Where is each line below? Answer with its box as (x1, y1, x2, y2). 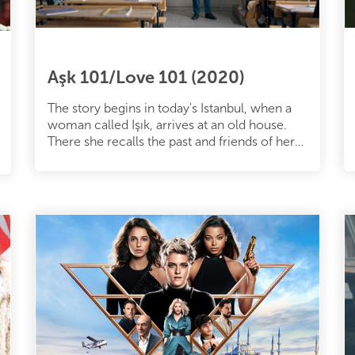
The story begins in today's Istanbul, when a (48, 100, 292, 116)
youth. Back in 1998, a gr (48, 150, 188, 166)
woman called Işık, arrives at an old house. (48, 116, 287, 132)
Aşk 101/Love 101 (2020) (48, 66, 245, 88)
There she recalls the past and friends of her (48, 133, 295, 149)
